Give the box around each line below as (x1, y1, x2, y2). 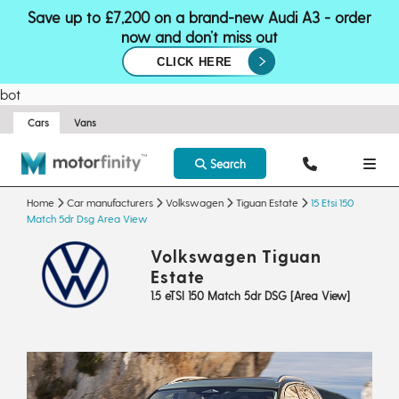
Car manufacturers (67, 196, 153, 208)
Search (206, 157, 246, 170)
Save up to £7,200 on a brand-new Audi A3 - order (28, 8, 371, 26)
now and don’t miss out (121, 28, 278, 45)
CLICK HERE (157, 55, 232, 69)
